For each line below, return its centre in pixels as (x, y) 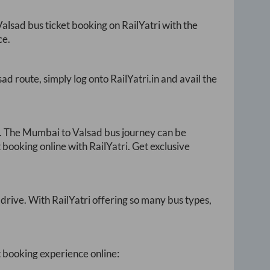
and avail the (188, 79)
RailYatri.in (135, 79)
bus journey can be (144, 133)
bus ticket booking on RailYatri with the (112, 25)
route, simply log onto (62, 79)
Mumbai (41, 133)
